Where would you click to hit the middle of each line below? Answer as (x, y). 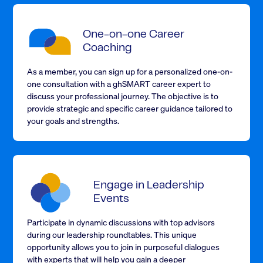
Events (112, 200)
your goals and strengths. (73, 121)
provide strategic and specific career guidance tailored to (130, 108)
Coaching (107, 49)
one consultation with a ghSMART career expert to (119, 84)
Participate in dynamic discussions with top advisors (121, 222)
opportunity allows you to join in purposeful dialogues (124, 247)
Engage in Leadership (149, 186)
